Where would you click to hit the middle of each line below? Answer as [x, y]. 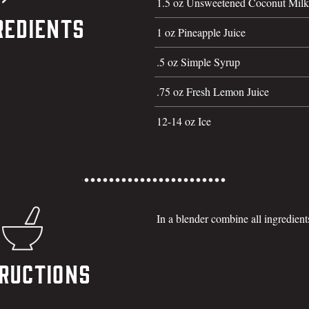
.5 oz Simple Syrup [198, 62]
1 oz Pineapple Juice [201, 32]
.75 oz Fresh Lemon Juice [213, 91]
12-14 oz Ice [184, 121]
